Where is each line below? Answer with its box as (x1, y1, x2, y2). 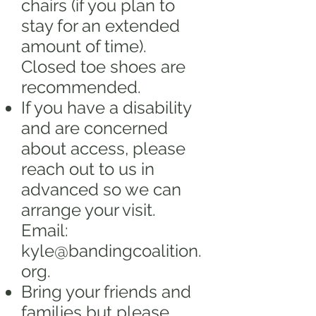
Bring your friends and (21, 281, 191, 302)
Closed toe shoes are (21, 56, 186, 77)
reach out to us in (21, 159, 154, 179)
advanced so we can (21, 179, 181, 200)
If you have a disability (21, 97, 191, 118)
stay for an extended (21, 16, 180, 36)
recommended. (21, 77, 145, 97)
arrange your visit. (21, 200, 156, 220)
